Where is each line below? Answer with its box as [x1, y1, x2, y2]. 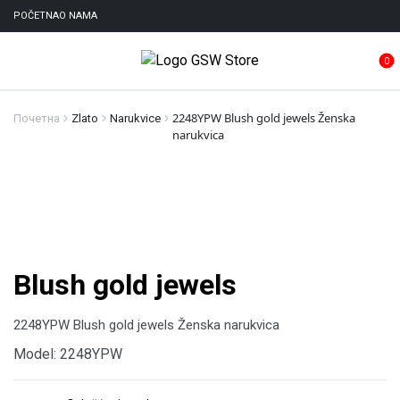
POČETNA [13, 10, 59, 21]
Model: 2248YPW [13, 346, 122, 362]
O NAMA [59, 10, 97, 21]
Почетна [13, 112, 60, 125]
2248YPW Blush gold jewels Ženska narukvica [13, 317, 279, 333]
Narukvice [110, 112, 161, 125]
